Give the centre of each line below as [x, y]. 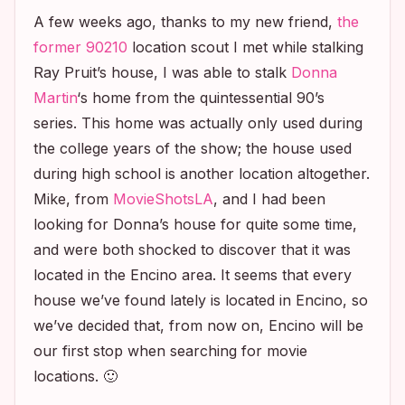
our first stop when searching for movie [170, 350]
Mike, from [73, 198]
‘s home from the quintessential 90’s [201, 97]
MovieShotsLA [163, 198]
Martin [55, 97]
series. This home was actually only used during [198, 122]
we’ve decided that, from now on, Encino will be [198, 325]
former [60, 47]
